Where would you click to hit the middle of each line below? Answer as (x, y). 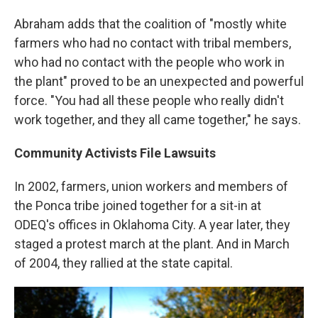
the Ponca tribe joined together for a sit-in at (138, 206)
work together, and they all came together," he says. (158, 120)
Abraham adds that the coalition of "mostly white (150, 24)
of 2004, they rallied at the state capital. (124, 263)
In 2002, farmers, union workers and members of (151, 187)
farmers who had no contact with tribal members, (153, 43)
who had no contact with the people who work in (149, 62)
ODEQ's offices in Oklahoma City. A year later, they (152, 225)
